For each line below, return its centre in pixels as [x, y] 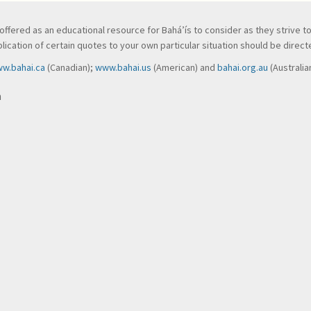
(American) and [184, 67]
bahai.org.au [243, 67]
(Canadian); [70, 67]
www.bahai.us [123, 67]
